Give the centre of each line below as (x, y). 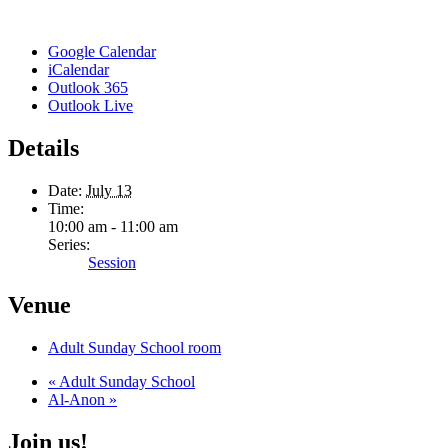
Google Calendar (102, 51)
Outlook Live (90, 105)
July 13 (109, 190)
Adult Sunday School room (134, 347)
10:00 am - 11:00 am (113, 226)
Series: (69, 244)
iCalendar (78, 69)
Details (43, 147)
